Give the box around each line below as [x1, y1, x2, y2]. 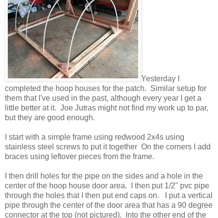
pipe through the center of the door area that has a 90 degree [5, 200, 213, 209]
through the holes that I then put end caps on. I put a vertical [5, 191, 213, 200]
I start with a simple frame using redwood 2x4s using [5, 132, 184, 141]
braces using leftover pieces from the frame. [5, 152, 158, 161]
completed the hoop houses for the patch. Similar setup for [5, 84, 206, 92]
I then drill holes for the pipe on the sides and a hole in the [5, 171, 203, 180]
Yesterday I [141, 74, 180, 83]
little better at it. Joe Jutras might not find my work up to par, [5, 103, 208, 112]
